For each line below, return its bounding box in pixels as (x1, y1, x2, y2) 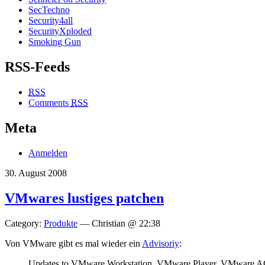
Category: (5, 218, 44, 228)
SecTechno (28, 5, 70, 15)
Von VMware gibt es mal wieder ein (5, 238, 142, 248)
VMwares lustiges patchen (5, 190, 164, 206)
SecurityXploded (28, 26, 92, 37)
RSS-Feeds (5, 59, 70, 75)
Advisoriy (142, 238, 179, 248)
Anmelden (28, 148, 67, 159)
